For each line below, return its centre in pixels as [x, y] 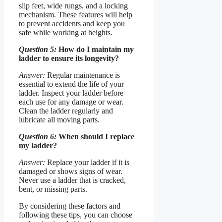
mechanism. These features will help [76, 14]
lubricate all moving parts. [59, 119]
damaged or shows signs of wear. [71, 171]
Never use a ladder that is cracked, [72, 180]
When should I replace [95, 136]
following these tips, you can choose [76, 215]
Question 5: [38, 49]
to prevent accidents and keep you [72, 23]
